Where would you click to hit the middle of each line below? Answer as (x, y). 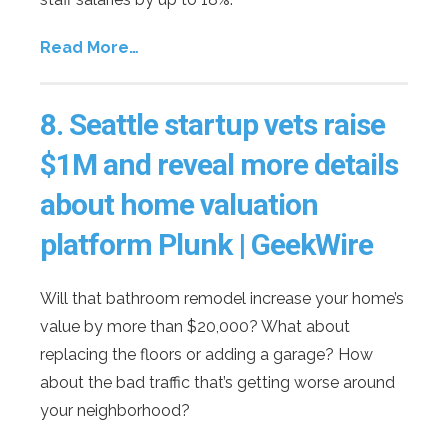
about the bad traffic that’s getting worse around (217, 382)
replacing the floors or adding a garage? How (206, 354)
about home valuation (179, 204)
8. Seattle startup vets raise (212, 124)
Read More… (89, 47)
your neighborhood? (115, 410)
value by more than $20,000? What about (195, 326)
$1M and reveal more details (219, 164)
